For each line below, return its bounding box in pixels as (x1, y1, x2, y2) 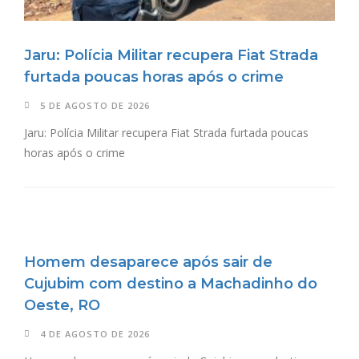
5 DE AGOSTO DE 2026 (40, 99, 150, 111)
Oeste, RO (24, 296, 100, 314)
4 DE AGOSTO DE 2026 (40, 327, 150, 340)
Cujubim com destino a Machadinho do (24, 274, 317, 292)
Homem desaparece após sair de (24, 252, 272, 271)
